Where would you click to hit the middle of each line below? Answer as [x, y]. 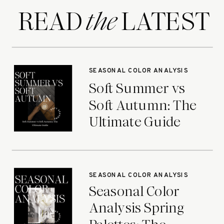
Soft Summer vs [137, 88]
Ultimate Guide [135, 122]
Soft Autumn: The [143, 105]
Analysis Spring [137, 208]
